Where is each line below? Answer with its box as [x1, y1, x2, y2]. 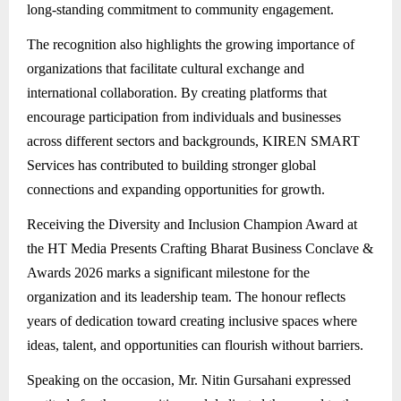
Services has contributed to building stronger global [27, 157, 316, 173]
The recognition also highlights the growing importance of [27, 36, 354, 52]
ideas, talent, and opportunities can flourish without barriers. [27, 337, 363, 353]
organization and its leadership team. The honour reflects [27, 288, 346, 304]
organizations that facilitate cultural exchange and [27, 60, 304, 76]
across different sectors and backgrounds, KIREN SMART [27, 132, 360, 149]
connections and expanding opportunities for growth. [27, 181, 325, 197]
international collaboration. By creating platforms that [27, 84, 327, 100]
